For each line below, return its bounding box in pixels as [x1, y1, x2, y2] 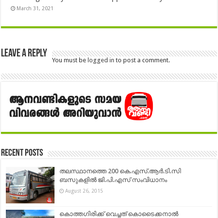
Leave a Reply [1, 48, 48, 60]
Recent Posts [1, 148, 43, 158]
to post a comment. [114, 56, 170, 64]
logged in [88, 56, 115, 64]
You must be [52, 56, 88, 64]
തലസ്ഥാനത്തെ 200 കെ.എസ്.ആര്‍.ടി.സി [59, 167, 182, 175]
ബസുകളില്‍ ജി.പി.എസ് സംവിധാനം [59, 176, 167, 183]
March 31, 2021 [17, 5, 54, 12]
